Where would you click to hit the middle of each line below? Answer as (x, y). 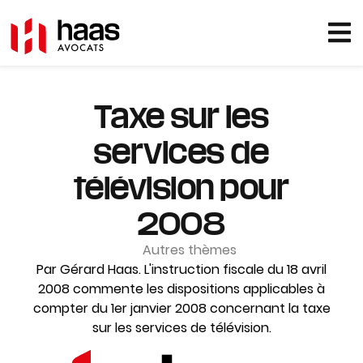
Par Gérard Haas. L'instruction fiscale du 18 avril (181, 269)
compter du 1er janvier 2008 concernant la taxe (181, 308)
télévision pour (181, 186)
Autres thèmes (189, 250)
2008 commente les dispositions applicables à (181, 288)
